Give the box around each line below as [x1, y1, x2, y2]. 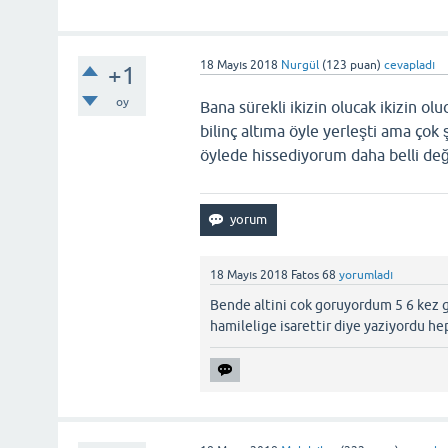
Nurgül [281, 58, 320, 72]
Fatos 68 [291, 268, 337, 282]
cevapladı [384, 58, 436, 72]
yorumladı [339, 268, 394, 282]
